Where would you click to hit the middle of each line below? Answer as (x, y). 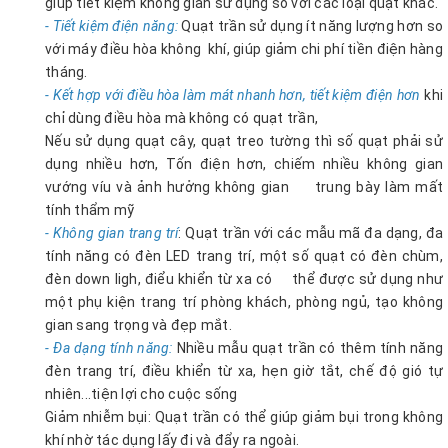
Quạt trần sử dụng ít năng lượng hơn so (312, 25)
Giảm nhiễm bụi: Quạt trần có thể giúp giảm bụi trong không (244, 416)
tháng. (66, 71)
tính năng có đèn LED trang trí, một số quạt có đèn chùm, (244, 255)
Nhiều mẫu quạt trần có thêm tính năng (307, 347)
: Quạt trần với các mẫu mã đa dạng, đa (311, 232)
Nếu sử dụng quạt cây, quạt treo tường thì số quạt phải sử (244, 140)
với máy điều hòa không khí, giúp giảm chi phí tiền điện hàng (244, 48)
